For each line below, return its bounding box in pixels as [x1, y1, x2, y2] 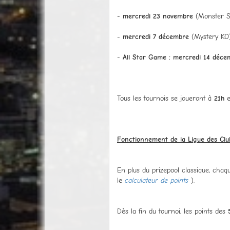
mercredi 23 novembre [123, 11, 193, 21]
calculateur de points [125, 176, 188, 185]
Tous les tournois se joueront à [117, 93, 214, 103]
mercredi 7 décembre [123, 32, 189, 41]
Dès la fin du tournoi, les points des [117, 206, 228, 216]
